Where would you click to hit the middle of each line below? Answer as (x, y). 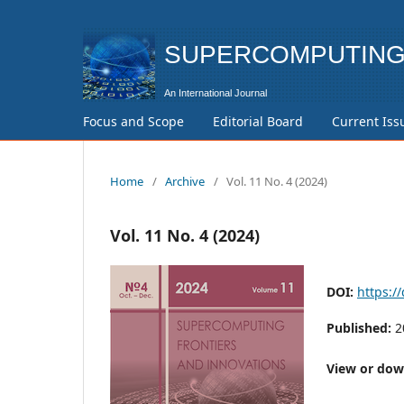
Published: (361, 327)
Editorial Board (258, 121)
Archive (185, 181)
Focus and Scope (133, 121)
